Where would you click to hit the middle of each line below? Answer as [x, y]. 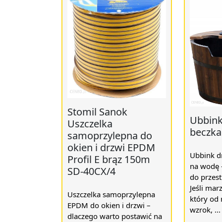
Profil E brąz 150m [109, 160]
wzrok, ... [205, 209]
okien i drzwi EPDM [111, 148]
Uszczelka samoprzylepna [111, 194]
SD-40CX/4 [91, 171]
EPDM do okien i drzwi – [109, 205]
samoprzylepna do [110, 136]
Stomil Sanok [97, 112]
